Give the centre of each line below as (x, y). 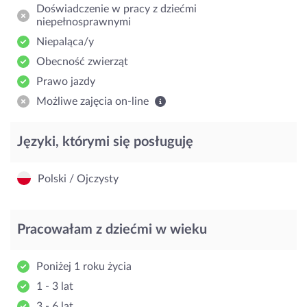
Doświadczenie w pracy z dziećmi (116, 9)
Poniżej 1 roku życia (84, 266)
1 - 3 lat (55, 286)
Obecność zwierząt (82, 61)
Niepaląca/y (65, 41)
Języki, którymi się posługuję (105, 142)
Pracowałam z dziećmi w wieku (112, 229)
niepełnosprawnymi (84, 22)
